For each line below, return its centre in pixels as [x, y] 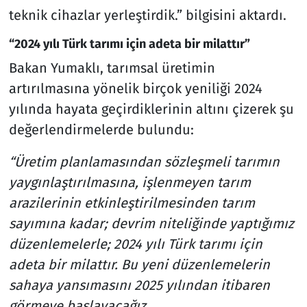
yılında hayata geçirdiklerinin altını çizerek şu [151, 109]
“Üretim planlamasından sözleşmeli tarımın [144, 161]
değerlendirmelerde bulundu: [101, 129]
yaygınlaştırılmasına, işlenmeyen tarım [130, 182]
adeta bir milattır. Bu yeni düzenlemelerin [139, 264]
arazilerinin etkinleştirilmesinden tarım [132, 202]
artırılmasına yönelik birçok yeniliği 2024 [135, 88]
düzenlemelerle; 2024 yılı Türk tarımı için [135, 244]
